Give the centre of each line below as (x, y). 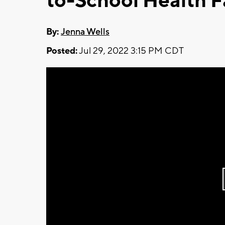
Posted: (62, 51)
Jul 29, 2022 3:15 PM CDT (131, 51)
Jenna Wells (85, 32)
